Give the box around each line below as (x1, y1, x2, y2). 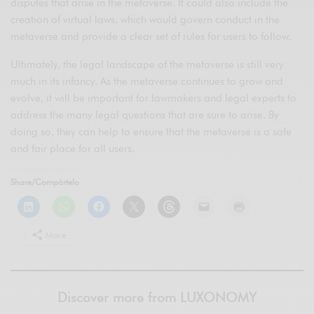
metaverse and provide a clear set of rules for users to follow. (11, 30, 292, 43)
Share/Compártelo (11, 177, 79, 188)
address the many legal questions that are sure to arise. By (11, 109, 280, 122)
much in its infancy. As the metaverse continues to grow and (11, 75, 284, 88)
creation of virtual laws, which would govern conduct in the (11, 13, 280, 27)
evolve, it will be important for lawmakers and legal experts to (11, 92, 297, 105)
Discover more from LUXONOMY (57, 289, 257, 306)
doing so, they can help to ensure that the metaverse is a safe (11, 125, 292, 139)
